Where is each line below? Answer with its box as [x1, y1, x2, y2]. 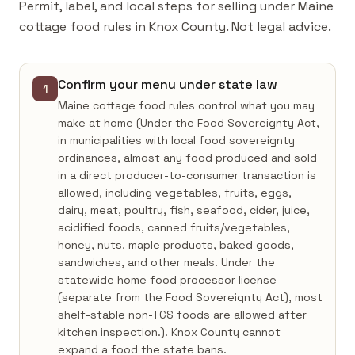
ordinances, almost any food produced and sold [58, 151, 317, 165]
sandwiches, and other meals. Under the [58, 255, 275, 269]
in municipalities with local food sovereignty [58, 133, 295, 147]
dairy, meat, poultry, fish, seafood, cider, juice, [58, 203, 310, 217]
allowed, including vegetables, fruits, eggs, [58, 185, 292, 200]
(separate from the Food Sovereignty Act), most [58, 290, 323, 304]
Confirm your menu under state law [58, 76, 277, 93]
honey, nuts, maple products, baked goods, [58, 238, 294, 252]
